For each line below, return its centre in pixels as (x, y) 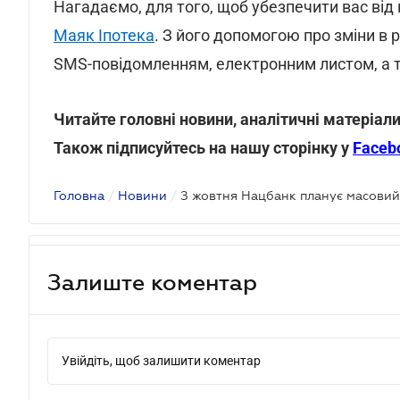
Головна (79, 196)
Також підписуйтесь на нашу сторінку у (203, 148)
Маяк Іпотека (104, 35)
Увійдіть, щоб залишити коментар (161, 361)
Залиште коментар (152, 282)
